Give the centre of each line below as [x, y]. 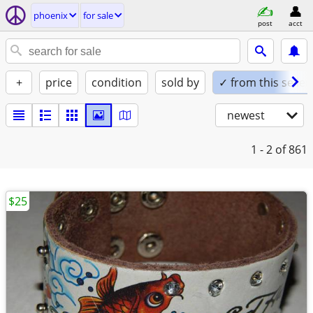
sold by [180, 82]
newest [246, 115]
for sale [98, 15]
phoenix [51, 15]
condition [117, 82]
